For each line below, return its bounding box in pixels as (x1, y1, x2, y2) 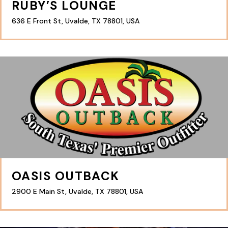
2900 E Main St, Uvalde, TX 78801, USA (12, 187, 143, 196)
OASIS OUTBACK (12, 168, 120, 184)
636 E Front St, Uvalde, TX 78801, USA (12, 16, 139, 25)
